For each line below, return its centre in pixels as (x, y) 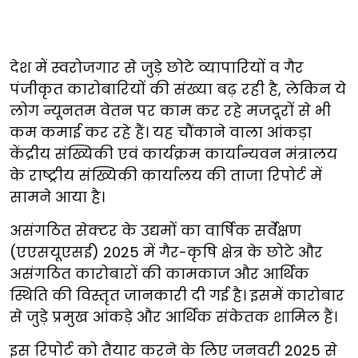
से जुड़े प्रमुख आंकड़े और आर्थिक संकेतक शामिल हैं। (175, 316)
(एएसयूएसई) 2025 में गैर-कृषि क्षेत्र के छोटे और (166, 252)
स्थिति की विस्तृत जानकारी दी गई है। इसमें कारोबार (177, 295)
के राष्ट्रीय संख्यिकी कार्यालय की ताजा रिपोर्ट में (166, 175)
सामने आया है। (59, 197)
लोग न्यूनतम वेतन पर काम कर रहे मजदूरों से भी (170, 110)
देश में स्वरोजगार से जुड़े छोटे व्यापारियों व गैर (157, 67)
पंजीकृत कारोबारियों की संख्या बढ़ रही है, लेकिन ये (178, 89)
